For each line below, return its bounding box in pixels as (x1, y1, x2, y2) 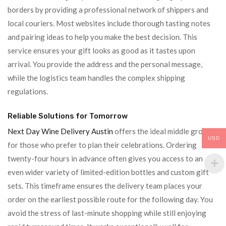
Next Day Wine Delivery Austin (8, 127, 113, 136)
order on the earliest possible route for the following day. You (8, 195, 213, 204)
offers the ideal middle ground (113, 127, 215, 136)
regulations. (8, 87, 48, 96)
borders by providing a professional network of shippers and (8, 5, 208, 14)
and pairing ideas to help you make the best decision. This (8, 32, 197, 41)
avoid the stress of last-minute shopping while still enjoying (8, 208, 206, 217)
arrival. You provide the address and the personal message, (8, 60, 202, 69)
